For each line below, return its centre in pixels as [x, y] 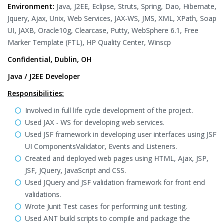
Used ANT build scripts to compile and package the [107, 218]
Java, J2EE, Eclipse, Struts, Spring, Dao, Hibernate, [135, 6]
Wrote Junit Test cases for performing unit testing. [106, 206]
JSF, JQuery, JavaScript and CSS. [75, 170]
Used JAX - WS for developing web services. [95, 122]
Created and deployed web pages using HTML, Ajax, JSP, [117, 158]
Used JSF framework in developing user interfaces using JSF [121, 134]
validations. [43, 194]
